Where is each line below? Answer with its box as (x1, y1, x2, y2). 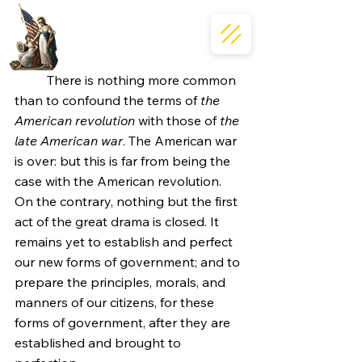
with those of (135, 112, 220, 128)
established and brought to (15, 335, 184, 351)
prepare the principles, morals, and (15, 274, 229, 290)
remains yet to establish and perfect (15, 234, 236, 250)
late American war (15, 133, 123, 149)
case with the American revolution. (15, 173, 225, 189)
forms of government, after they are (15, 314, 234, 330)
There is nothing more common (15, 72, 47, 88)
